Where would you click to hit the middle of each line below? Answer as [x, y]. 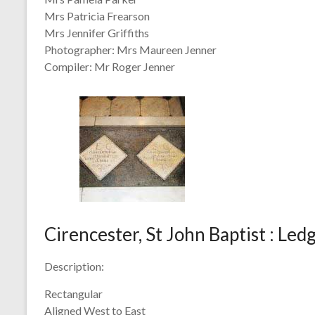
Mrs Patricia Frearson [97, 16]
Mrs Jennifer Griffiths [97, 33]
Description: [74, 266]
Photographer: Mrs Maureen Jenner [130, 50]
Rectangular [73, 294]
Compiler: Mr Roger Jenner [110, 66]
